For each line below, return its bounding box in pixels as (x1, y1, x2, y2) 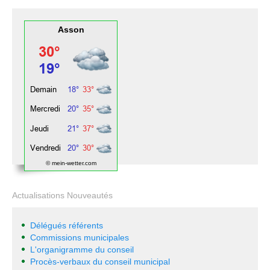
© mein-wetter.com (45, 160, 96, 166)
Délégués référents (30, 221, 103, 230)
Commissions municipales (30, 233, 129, 242)
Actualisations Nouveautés (12, 190, 113, 200)
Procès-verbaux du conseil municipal (30, 257, 170, 266)
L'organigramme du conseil (30, 245, 134, 254)
